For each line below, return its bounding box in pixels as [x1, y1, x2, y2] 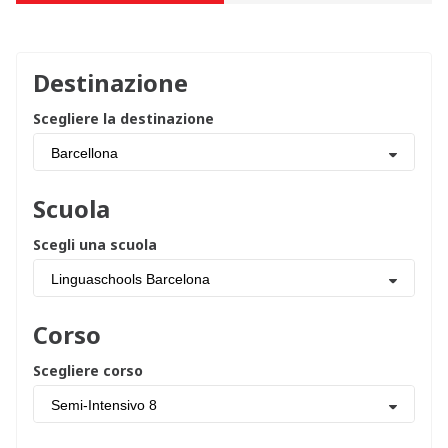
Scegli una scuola [33, 235, 157, 254]
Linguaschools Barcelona [51, 271, 210, 287]
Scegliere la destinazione [33, 109, 214, 128]
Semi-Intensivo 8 [51, 397, 157, 413]
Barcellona [51, 145, 118, 161]
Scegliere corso [33, 361, 143, 380]
